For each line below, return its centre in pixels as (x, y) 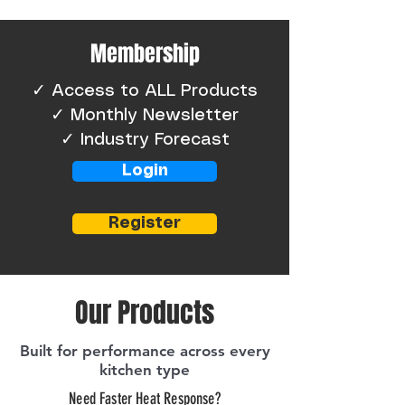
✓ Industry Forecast (145, 140)
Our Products (145, 313)
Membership (145, 54)
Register (145, 223)
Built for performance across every (145, 351)
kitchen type (145, 370)
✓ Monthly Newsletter (145, 116)
